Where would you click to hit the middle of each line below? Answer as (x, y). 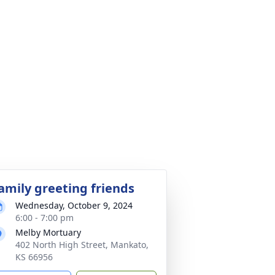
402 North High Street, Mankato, (82, 245)
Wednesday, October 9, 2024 (74, 205)
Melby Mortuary (48, 232)
